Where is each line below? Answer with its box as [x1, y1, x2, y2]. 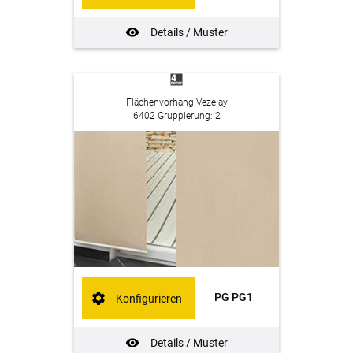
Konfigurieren [116, 292, 183, 305]
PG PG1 [214, 291, 253, 304]
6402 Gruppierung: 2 [132, 110, 221, 122]
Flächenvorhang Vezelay [125, 97, 228, 109]
